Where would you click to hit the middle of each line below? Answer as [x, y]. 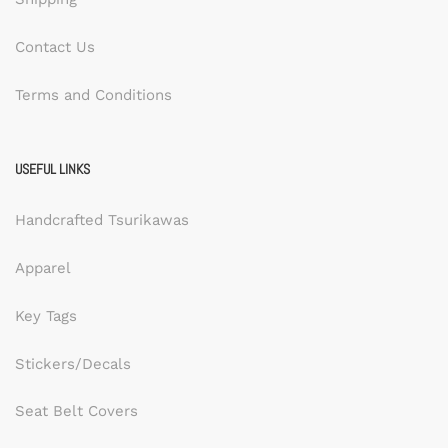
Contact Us [55, 46]
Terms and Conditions [93, 94]
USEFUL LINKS [52, 169]
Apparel [43, 268]
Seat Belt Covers [76, 411]
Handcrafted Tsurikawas [102, 220]
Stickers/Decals [73, 363]
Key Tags [46, 315]
